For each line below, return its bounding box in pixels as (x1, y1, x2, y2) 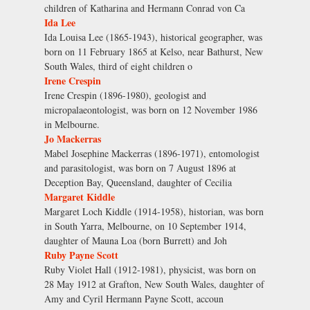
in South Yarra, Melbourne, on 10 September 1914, (44, 219, 246, 232)
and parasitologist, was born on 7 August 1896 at (44, 161, 236, 174)
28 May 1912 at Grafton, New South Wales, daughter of (44, 277, 264, 291)
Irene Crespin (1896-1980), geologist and (44, 88, 206, 102)
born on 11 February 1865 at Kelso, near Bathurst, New (44, 44, 263, 58)
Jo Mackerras (44, 131, 101, 146)
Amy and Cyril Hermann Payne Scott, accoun (44, 291, 224, 305)
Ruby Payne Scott (44, 247, 118, 262)
